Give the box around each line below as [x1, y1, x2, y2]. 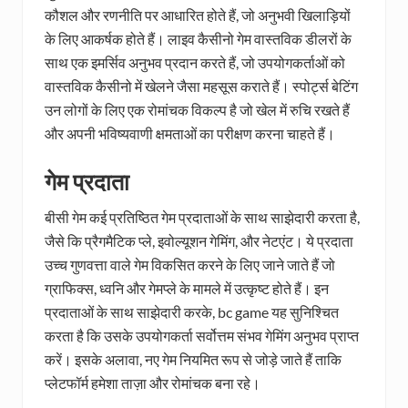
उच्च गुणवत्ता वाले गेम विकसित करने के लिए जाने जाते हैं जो [45, 256, 335, 274]
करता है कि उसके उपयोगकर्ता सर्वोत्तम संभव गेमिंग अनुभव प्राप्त [45, 327, 359, 345]
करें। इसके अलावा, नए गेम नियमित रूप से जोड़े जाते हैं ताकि [45, 351, 342, 369]
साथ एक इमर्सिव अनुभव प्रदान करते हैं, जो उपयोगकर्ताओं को [45, 54, 345, 72]
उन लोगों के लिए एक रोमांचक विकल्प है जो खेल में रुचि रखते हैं [45, 101, 350, 119]
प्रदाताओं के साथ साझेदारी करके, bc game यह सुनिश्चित [45, 303, 339, 321]
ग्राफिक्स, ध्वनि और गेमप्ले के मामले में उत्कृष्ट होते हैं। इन [45, 280, 329, 298]
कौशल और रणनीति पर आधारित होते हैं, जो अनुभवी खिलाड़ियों [45, 6, 351, 25]
